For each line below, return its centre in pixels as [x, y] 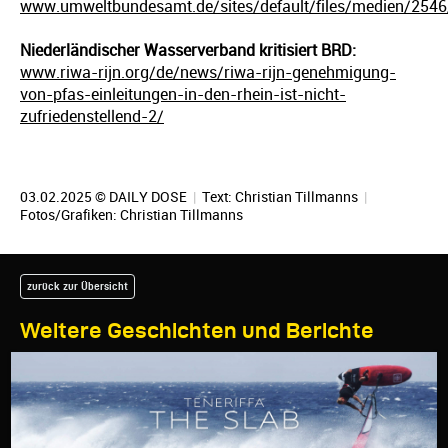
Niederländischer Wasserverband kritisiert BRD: [188, 50]
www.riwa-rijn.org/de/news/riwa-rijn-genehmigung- [208, 72]
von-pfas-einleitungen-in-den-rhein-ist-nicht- [183, 94]
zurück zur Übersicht [77, 286]
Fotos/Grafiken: [70, 215]
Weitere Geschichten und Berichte [197, 330]
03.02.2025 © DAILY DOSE [105, 197]
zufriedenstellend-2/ [92, 116]
